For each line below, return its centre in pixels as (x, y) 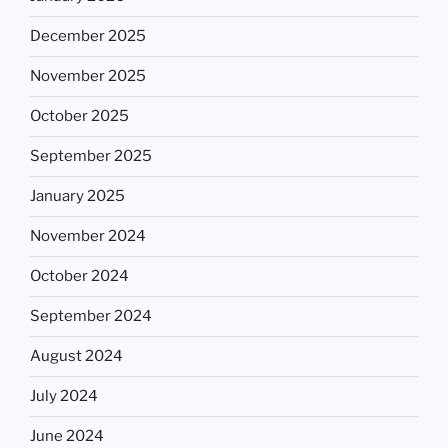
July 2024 (64, 396)
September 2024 (91, 316)
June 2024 (67, 436)
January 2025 (77, 196)
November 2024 (88, 236)
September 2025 (91, 156)
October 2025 (79, 116)
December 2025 (88, 36)
